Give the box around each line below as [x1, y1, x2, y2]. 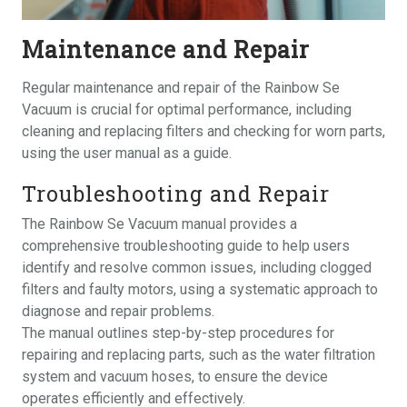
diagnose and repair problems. [22, 302, 214, 320]
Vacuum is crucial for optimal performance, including [22, 100, 352, 118]
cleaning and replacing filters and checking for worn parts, [22, 122, 385, 140]
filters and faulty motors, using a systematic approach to [22, 280, 378, 298]
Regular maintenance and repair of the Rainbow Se [22, 78, 340, 96]
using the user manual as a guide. [22, 144, 232, 162]
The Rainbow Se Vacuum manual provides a [22, 214, 297, 233]
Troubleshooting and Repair [22, 178, 330, 207]
